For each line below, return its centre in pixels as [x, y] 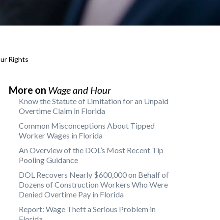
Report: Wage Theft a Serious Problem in [87, 209]
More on [28, 90]
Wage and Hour [80, 90]
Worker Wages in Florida [61, 135]
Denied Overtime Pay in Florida [71, 194]
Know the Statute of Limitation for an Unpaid [94, 101]
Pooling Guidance [48, 160]
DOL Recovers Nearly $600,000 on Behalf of [94, 175]
